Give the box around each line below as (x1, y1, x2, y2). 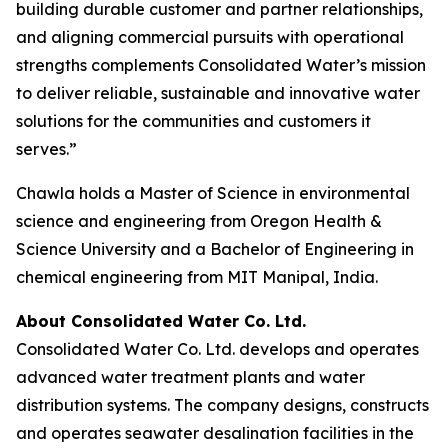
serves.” (16, 139, 77, 159)
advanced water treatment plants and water (16, 367, 365, 387)
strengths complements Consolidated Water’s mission (16, 55, 426, 75)
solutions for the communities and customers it (16, 111, 371, 131)
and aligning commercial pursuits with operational (16, 27, 404, 47)
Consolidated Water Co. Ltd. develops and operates (16, 339, 419, 359)
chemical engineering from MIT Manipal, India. (16, 267, 378, 287)
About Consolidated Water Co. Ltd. (16, 311, 306, 331)
